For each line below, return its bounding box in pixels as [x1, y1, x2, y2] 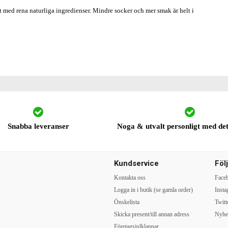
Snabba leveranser [7, 122, 69, 130]
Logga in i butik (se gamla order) [114, 186, 193, 193]
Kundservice [114, 159, 159, 168]
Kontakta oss [114, 174, 146, 181]
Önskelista [114, 198, 139, 206]
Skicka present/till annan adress [114, 211, 189, 218]
